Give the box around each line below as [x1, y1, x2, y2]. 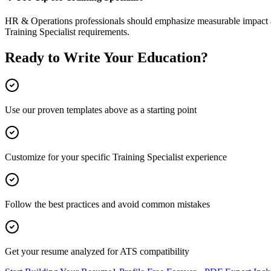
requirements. [76, 27, 129, 38]
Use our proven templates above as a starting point [5, 104, 197, 115]
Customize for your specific [5, 151, 113, 162]
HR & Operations [5, 16, 73, 27]
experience [183, 151, 227, 162]
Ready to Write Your [5, 49, 137, 65]
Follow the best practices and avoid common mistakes [5, 198, 210, 209]
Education [137, 49, 201, 65]
